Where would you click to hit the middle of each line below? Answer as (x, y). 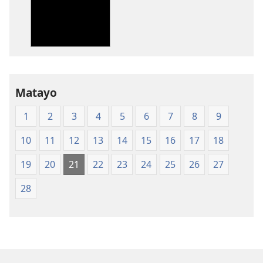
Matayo (36, 92)
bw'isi (204, 37)
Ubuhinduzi (217, 23)
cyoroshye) (215, 79)
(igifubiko (212, 65)
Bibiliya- (208, 9)
